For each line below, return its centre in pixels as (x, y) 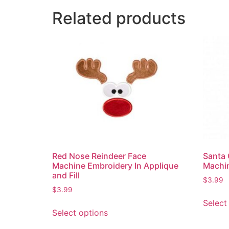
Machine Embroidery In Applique (115, 166)
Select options (80, 213)
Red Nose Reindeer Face (99, 156)
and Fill (66, 176)
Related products (119, 18)
